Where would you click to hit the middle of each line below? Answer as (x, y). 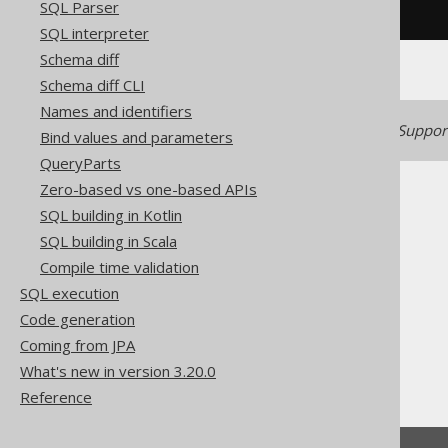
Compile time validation (119, 267)
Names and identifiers (116, 111)
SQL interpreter (94, 33)
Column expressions (284, 328)
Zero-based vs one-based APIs (148, 189)
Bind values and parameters (136, 137)
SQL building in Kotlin (111, 215)
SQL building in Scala (108, 241)
